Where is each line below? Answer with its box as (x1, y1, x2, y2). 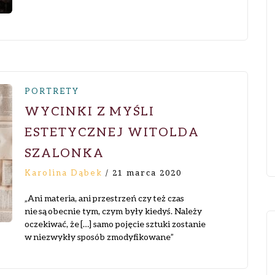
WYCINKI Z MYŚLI (25, 103, 155, 118)
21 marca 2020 (112, 168, 182, 177)
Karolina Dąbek (25, 168, 103, 177)
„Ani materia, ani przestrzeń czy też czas (25, 193, 184, 203)
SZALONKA (25, 145, 104, 160)
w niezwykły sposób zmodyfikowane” (25, 231, 174, 242)
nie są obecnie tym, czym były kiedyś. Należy (25, 206, 202, 216)
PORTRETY (25, 86, 79, 96)
